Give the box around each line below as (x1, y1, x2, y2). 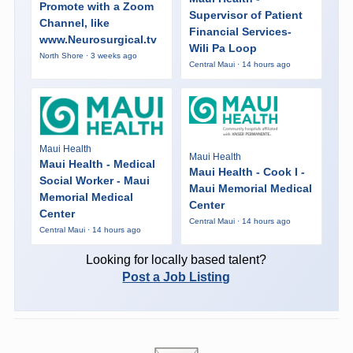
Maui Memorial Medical (188, 182, 312, 195)
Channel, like (39, 17, 110, 30)
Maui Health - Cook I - (188, 165, 305, 179)
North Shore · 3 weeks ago (39, 51, 137, 61)
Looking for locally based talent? (86, 252, 267, 266)
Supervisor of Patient (188, 8, 303, 21)
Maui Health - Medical (39, 157, 155, 170)
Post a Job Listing (122, 269, 231, 284)
